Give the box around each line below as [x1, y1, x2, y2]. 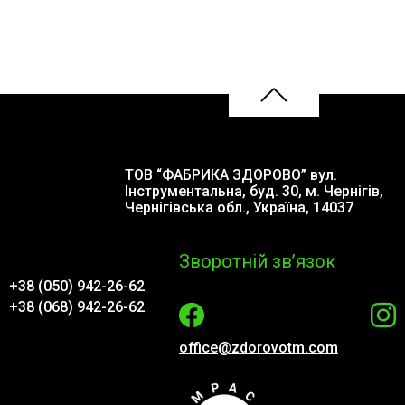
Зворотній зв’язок [179, 250, 335, 272]
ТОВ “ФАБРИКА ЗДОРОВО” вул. [125, 166, 338, 184]
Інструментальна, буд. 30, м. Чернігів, [125, 183, 384, 200]
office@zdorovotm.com [179, 339, 338, 356]
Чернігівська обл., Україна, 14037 [125, 199, 354, 216]
